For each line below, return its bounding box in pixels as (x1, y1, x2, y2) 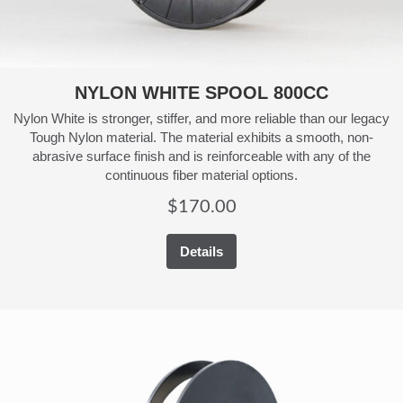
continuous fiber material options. (105, 167, 298, 184)
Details (180, 244, 223, 260)
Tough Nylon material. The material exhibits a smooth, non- (30, 130, 373, 146)
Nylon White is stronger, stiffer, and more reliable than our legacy (13, 111, 390, 127)
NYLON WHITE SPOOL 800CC (75, 83, 328, 103)
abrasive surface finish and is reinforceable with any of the (32, 148, 371, 165)
